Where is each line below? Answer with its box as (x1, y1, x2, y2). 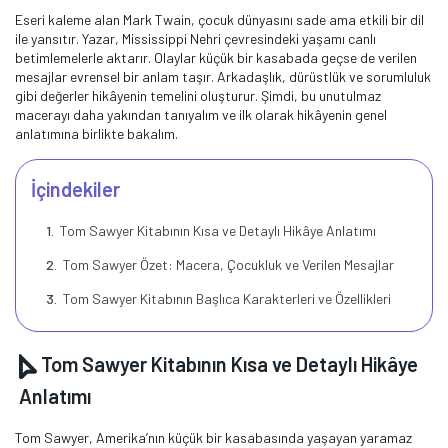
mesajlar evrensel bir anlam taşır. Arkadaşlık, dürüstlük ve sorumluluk (15, 68, 431, 85)
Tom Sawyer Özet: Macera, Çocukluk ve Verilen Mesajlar (59, 256, 394, 273)
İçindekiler (31, 177, 120, 201)
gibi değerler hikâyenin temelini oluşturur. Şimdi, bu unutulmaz (15, 87, 381, 104)
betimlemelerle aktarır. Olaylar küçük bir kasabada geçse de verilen (15, 49, 417, 66)
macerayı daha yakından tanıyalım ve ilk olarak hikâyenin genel (15, 106, 387, 123)
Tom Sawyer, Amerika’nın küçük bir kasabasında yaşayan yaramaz (15, 429, 412, 446)
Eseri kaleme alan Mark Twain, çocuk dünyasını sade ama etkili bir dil (15, 11, 424, 28)
